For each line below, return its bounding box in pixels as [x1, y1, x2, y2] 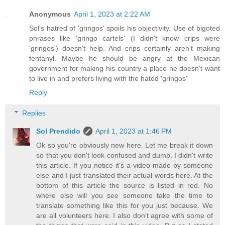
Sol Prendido [36, 127, 81, 136]
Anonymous [29, 10, 71, 18]
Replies [22, 109, 46, 118]
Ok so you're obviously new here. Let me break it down [36, 141, 213, 150]
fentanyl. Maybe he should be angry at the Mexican [29, 54, 220, 62]
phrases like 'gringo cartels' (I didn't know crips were [29, 34, 220, 42]
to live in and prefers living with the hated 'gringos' [29, 74, 187, 82]
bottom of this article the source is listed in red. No [36, 181, 213, 190]
